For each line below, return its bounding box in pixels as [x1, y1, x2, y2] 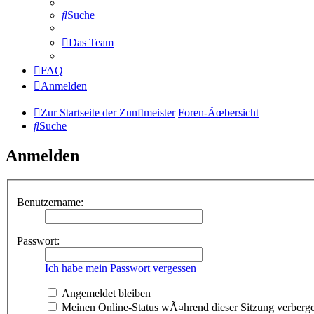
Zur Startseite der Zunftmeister [41, 107, 175, 119]
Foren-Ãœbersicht [178, 107, 259, 119]
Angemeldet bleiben [59, 287, 151, 299]
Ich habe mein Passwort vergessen [45, 261, 196, 274]
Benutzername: [17, 196, 83, 208]
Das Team [69, 36, 114, 49]
